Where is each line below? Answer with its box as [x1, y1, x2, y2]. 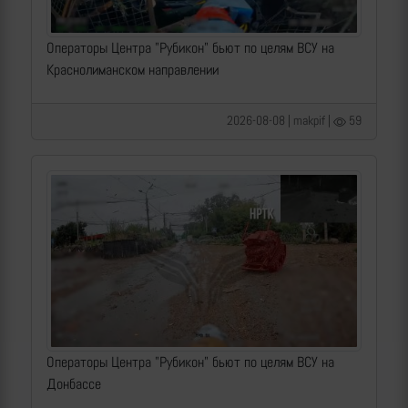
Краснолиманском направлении [46, 60, 219, 80]
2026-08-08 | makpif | [227, 112, 333, 129]
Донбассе [46, 374, 101, 394]
